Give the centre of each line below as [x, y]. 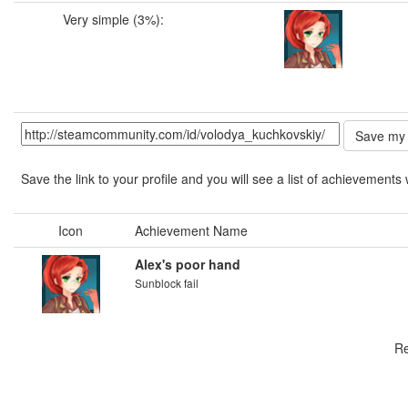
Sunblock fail [167, 283]
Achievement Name [191, 230]
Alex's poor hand [188, 264]
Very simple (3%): [113, 19]
